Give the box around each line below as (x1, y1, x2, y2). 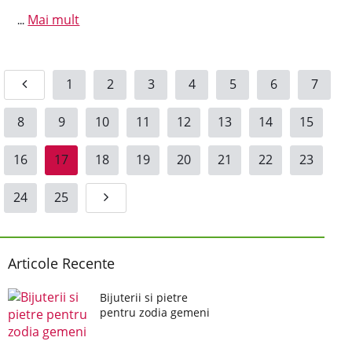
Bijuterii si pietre (100, 290, 188, 305)
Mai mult (27, 11, 80, 28)
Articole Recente (8, 254, 115, 273)
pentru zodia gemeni (100, 305, 210, 320)
